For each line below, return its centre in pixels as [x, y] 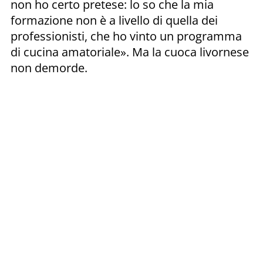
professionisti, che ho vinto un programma [126, 36]
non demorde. [49, 68]
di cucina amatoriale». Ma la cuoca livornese [130, 52]
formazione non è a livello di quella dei [114, 20]
